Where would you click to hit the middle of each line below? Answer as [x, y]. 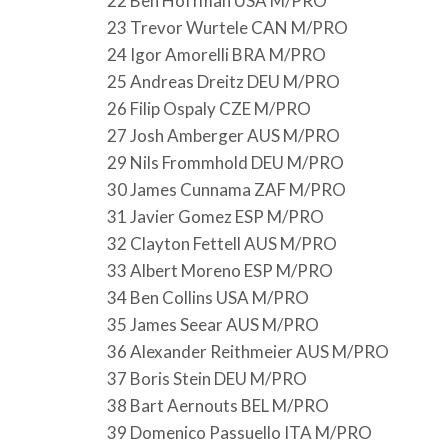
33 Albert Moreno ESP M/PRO [220, 270]
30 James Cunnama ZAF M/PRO [226, 189]
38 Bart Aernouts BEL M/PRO [218, 405]
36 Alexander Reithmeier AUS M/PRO [248, 351]
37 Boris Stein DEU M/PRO [207, 378]
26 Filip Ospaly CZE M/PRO [209, 108]
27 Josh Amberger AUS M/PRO [223, 135]
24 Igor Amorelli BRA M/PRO [216, 54]
